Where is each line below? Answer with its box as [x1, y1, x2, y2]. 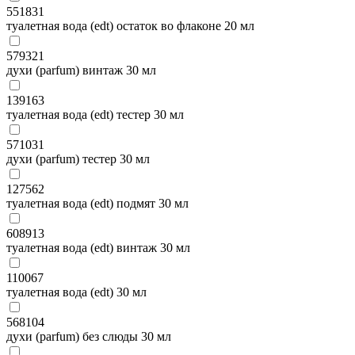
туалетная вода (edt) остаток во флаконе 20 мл [6, 18, 254, 32]
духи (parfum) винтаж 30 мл [6, 63, 156, 77]
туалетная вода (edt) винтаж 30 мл [6, 240, 190, 254]
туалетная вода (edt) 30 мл [6, 284, 147, 299]
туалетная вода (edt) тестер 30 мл [6, 107, 184, 121]
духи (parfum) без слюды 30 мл [6, 329, 171, 343]
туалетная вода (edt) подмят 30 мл [6, 196, 189, 210]
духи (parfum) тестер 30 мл [6, 151, 150, 166]
